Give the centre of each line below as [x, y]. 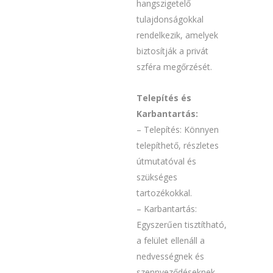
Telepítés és [164, 98]
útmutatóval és [166, 161]
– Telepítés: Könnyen [178, 130]
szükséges [157, 177]
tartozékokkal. [164, 193]
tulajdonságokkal [170, 19]
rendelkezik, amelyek [177, 35]
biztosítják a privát [172, 51]
